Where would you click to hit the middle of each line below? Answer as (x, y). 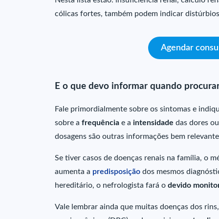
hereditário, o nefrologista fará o (111, 186)
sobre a (68, 123)
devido (179, 186)
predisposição (116, 172)
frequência (100, 123)
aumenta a (74, 172)
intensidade (153, 123)
